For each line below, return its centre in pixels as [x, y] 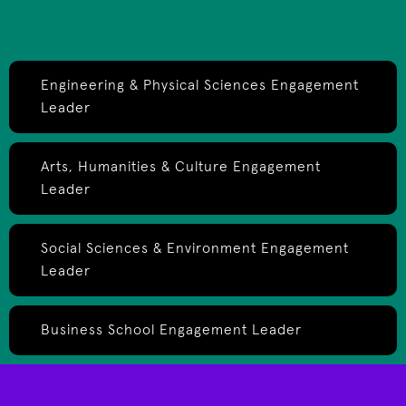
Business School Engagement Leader [171, 330]
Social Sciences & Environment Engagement [195, 249]
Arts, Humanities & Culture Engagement [181, 167]
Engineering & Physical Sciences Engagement [200, 86]
